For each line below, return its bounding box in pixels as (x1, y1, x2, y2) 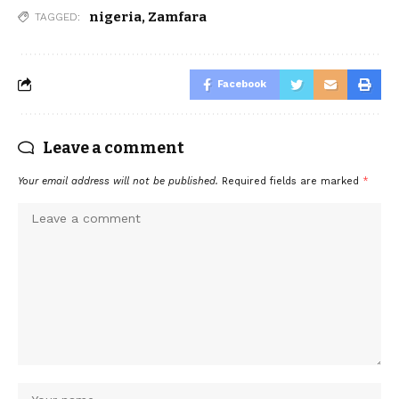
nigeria (89, 8, 142, 25)
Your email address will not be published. (18, 175, 218, 187)
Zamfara (148, 8, 207, 25)
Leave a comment (43, 137, 184, 158)
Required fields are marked (222, 175, 362, 187)
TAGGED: (35, 10, 80, 23)
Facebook (217, 77, 266, 90)
